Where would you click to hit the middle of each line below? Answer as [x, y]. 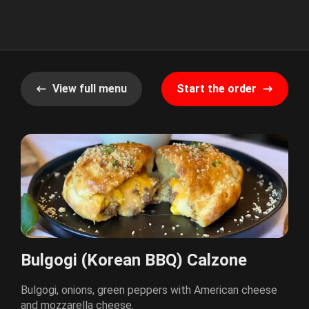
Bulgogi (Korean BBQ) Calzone [134, 260]
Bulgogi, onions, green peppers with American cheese [149, 290]
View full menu [90, 89]
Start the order [217, 89]
